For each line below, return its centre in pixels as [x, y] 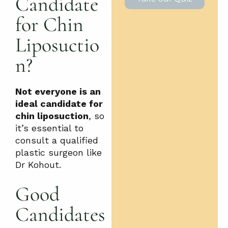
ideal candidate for [59, 103]
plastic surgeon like [59, 152]
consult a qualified [57, 140]
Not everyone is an [58, 91]
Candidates [60, 214]
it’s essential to [49, 128]
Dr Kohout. [38, 164]
